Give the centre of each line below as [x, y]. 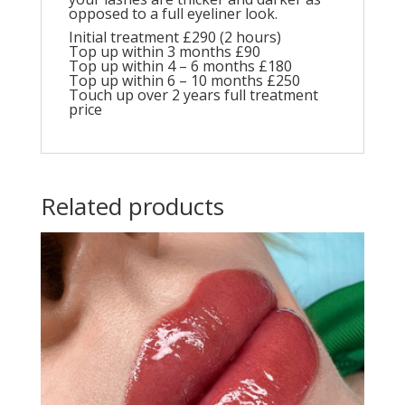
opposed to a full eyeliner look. [173, 14]
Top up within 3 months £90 [164, 52]
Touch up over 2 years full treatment [193, 95]
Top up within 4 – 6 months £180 [180, 66]
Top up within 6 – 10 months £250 [184, 80]
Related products [132, 206]
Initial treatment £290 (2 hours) [174, 37]
